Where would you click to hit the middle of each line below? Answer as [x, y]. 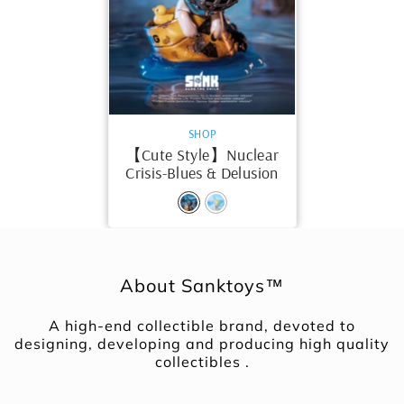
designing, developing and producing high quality [202, 343]
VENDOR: [135, 132]
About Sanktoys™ [202, 285]
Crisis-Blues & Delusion [202, 172]
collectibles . [202, 361]
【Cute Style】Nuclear [202, 154]
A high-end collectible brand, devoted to [202, 325]
